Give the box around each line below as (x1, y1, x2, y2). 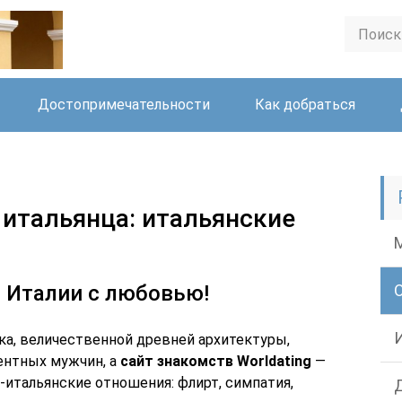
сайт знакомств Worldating (120, 353, 311, 370)
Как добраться (255, 96, 355, 113)
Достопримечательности (38, 96, 210, 113)
